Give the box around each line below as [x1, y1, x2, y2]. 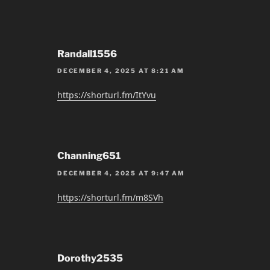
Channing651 [57, 150, 121, 162]
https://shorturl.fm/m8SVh [57, 191, 163, 203]
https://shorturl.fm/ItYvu [57, 89, 156, 101]
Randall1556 [57, 48, 117, 60]
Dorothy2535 [57, 252, 123, 264]
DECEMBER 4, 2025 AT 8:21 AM [57, 67, 185, 75]
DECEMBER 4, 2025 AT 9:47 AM [57, 169, 186, 177]
